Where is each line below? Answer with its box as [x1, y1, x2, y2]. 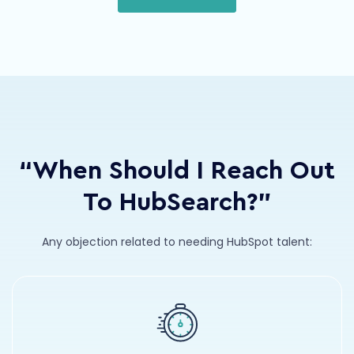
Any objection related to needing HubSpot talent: [42, 234, 312, 250]
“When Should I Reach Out [19, 158, 335, 184]
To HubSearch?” [83, 190, 271, 216]
